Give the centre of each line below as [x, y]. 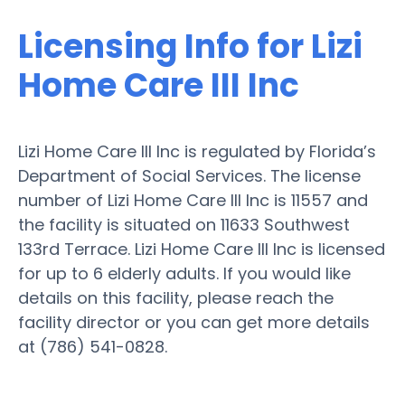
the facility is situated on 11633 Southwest [184, 224]
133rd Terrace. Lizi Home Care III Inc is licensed [202, 249]
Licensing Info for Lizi [190, 46]
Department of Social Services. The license [189, 175]
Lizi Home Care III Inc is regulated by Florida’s [197, 151]
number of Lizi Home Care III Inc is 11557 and [193, 200]
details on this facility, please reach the [176, 297]
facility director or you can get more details [194, 322]
